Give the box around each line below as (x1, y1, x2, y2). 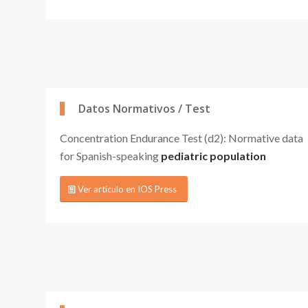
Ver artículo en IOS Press (78, 184, 177, 195)
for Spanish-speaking (60, 148, 161, 162)
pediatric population (161, 148, 266, 162)
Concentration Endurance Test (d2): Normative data (60, 131, 303, 144)
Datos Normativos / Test (78, 100, 210, 116)
